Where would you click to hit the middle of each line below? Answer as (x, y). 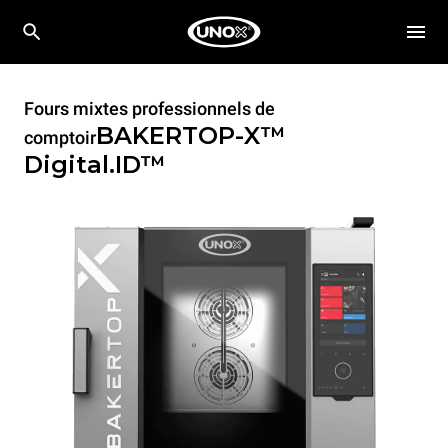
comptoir (60, 137)
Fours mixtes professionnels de (149, 108)
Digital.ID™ (95, 164)
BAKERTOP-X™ (191, 135)
